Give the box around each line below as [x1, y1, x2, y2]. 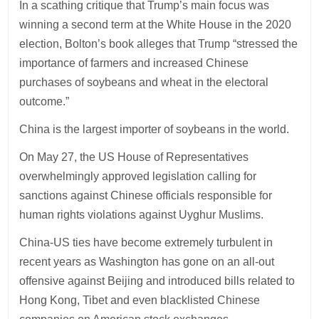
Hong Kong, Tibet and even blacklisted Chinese [19, 293, 261, 306]
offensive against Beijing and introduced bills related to [19, 274, 296, 287]
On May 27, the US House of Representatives [19, 150, 249, 163]
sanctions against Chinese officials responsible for [19, 189, 273, 202]
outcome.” [19, 95, 73, 108]
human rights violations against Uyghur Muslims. [19, 208, 264, 221]
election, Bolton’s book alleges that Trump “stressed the [19, 37, 298, 50]
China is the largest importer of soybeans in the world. [19, 122, 290, 135]
